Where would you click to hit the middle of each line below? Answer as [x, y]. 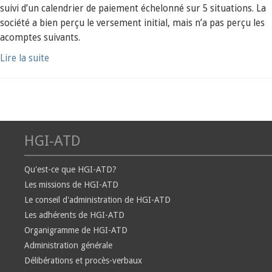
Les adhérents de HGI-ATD [74, 215]
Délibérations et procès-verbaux [83, 260]
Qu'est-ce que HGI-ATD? [70, 169]
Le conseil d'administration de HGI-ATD [97, 200]
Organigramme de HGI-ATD [76, 230]
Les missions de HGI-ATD [71, 185]
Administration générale [68, 245]
